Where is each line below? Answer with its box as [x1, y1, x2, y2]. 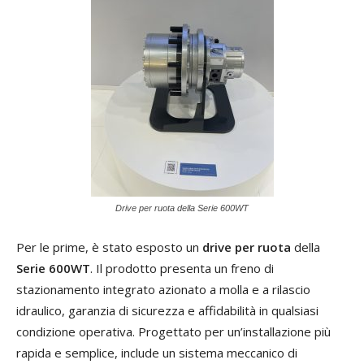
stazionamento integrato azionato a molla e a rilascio [16, 281, 310, 297]
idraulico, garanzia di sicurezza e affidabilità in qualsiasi [16, 302, 318, 318]
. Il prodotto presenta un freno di [90, 260, 274, 276]
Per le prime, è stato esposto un [16, 239, 202, 255]
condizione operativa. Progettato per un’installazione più [16, 323, 331, 340]
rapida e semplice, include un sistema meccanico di [16, 344, 297, 361]
